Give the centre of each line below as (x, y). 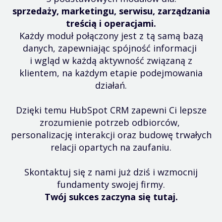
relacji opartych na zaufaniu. (111, 147)
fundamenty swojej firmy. (111, 184)
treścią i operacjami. (111, 23)
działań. (111, 85)
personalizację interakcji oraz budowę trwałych (111, 135)
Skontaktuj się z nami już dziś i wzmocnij (111, 172)
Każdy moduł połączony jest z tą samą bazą (111, 36)
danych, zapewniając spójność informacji (111, 48)
